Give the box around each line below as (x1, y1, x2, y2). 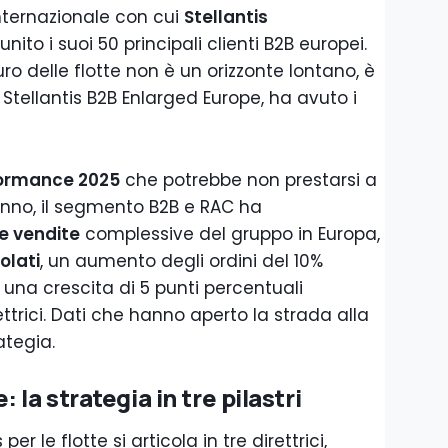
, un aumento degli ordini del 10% (40, 249, 323, 273)
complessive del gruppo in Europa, (80, 222, 380, 246)
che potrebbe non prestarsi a (120, 168, 377, 192)
